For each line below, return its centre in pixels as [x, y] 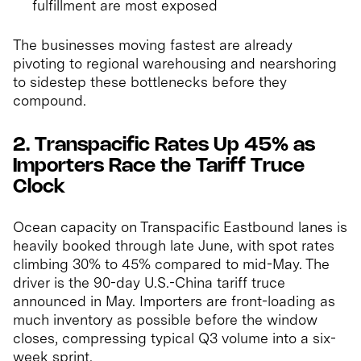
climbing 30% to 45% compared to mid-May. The [171, 264]
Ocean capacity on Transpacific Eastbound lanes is [180, 227]
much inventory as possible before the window [165, 320]
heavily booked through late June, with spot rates [174, 246]
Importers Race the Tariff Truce [159, 167]
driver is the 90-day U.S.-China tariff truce [149, 283]
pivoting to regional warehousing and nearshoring [175, 64]
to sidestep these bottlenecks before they [150, 82]
